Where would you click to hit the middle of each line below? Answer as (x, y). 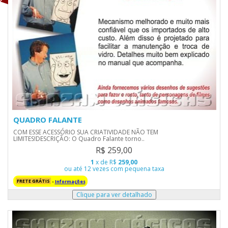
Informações (70, 181)
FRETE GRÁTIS (33, 181)
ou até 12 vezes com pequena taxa (114, 169)
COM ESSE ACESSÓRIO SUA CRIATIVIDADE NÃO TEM (86, 132)
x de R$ (106, 162)
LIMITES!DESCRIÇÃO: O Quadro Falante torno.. (79, 139)
